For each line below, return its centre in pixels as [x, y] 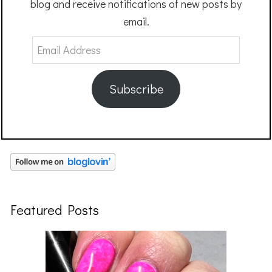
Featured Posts [55, 210]
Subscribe [136, 89]
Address [51, 62]
